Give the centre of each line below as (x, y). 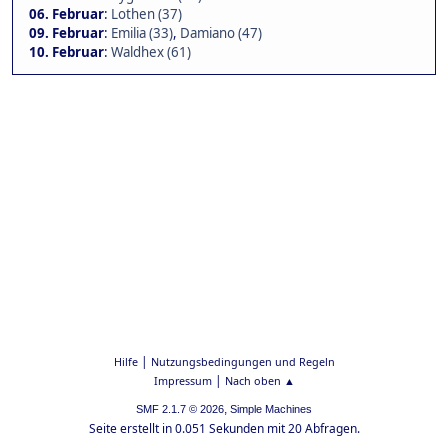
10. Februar (66, 52)
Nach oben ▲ (259, 380)
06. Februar (66, 14)
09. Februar (66, 33)
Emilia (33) (142, 33)
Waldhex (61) (151, 52)
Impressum (182, 380)
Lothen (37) (146, 14)
